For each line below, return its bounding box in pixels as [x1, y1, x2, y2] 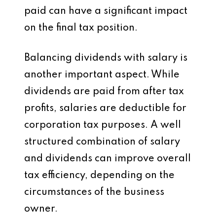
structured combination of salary [24, 137, 180, 147]
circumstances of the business [24, 187, 164, 197]
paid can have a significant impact [24, 6, 187, 16]
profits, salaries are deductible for [24, 104, 186, 113]
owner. [24, 204, 58, 214]
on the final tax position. [24, 23, 138, 33]
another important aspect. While [24, 70, 180, 80]
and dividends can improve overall [24, 154, 191, 164]
